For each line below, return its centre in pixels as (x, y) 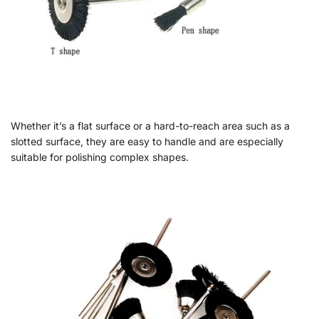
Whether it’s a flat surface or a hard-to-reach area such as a (150, 125)
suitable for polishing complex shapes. (100, 157)
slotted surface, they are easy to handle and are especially (147, 141)
